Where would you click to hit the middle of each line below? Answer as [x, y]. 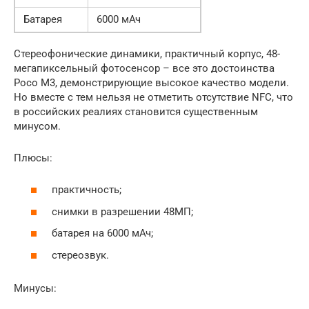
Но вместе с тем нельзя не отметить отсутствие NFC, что [153, 97]
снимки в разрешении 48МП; [122, 211]
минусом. [37, 126]
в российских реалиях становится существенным [136, 111]
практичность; [87, 190]
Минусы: [35, 288]
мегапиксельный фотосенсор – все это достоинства [144, 68]
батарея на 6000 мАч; [102, 233]
